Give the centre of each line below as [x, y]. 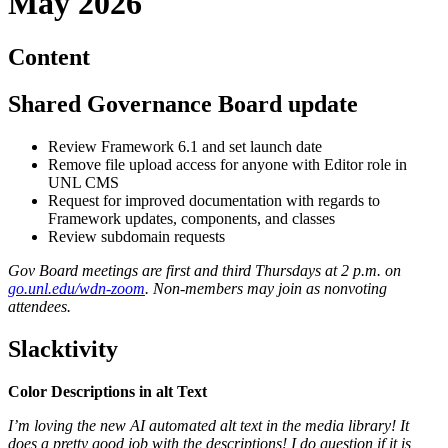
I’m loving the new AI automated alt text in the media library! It [208, 425]
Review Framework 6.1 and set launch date [185, 146]
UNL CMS [83, 182]
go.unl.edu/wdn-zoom [76, 288]
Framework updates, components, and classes [191, 218]
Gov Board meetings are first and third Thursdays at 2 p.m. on [204, 270]
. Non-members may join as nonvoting [266, 288]
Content [49, 56]
